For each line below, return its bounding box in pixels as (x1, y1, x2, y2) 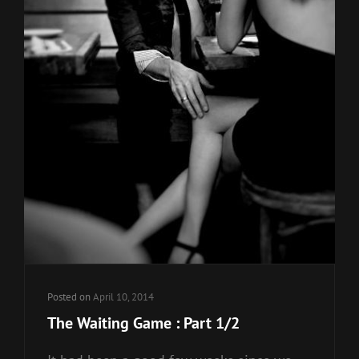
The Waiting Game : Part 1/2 (47, 312, 240, 333)
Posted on (47, 289, 93, 304)
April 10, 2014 (93, 289, 154, 304)
